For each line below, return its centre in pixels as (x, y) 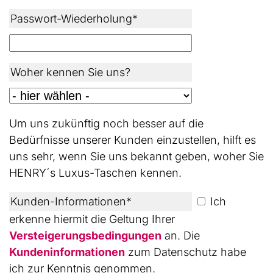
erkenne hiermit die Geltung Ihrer (92, 219)
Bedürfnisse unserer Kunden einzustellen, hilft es (133, 140)
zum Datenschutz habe (186, 252)
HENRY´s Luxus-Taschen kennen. (95, 172)
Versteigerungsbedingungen (85, 235)
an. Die (181, 235)
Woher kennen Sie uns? (70, 72)
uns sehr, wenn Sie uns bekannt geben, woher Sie (136, 156)
